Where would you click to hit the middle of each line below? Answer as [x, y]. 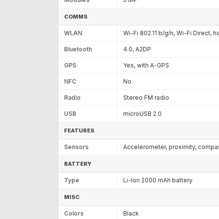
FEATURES [79, 130]
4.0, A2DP [137, 49]
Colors [74, 213]
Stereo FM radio [146, 97]
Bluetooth [78, 49]
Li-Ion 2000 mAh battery [158, 180]
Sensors [76, 147]
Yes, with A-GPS [146, 65]
